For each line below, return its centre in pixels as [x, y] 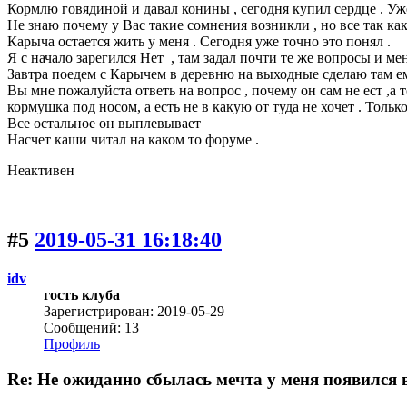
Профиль [72, 344]
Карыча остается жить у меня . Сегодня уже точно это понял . [199, 42]
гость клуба [82, 295]
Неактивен [41, 171]
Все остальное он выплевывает [104, 124]
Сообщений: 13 [91, 328]
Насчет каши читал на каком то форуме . [133, 140]
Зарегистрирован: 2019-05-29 [134, 312]
